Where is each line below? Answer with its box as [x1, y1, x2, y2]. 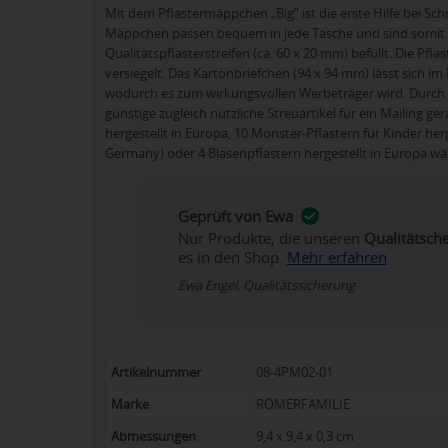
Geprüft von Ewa [177, 205, 293, 226]
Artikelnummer [119, 363, 201, 382]
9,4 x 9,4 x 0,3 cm [256, 427, 354, 446]
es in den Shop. [177, 246, 287, 267]
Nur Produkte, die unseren [177, 227, 364, 248]
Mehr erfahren [286, 246, 387, 267]
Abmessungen [119, 427, 196, 446]
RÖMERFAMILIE [256, 395, 350, 414]
